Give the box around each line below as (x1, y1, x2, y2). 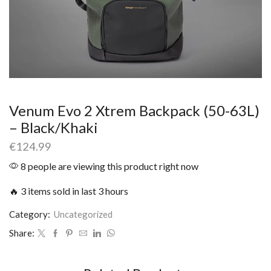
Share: (9, 227, 34, 239)
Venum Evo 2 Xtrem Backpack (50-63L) (9, 102, 260, 119)
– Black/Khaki (9, 119, 98, 136)
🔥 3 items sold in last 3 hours (9, 185, 128, 197)
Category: (9, 209, 52, 220)
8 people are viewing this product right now (19, 160, 198, 172)
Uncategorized (54, 209, 113, 220)
